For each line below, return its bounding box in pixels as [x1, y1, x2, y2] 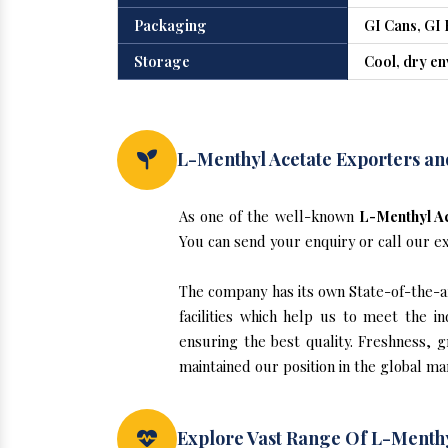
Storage [134, 51, 190, 71]
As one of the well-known [179, 206, 359, 226]
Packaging [134, 15, 207, 35]
